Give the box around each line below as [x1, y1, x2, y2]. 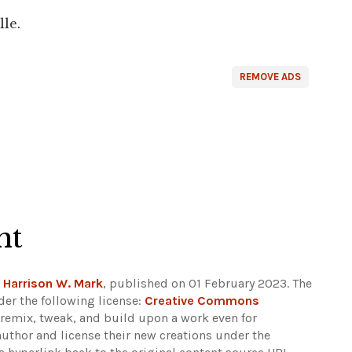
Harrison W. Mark [3, 276, 103, 291]
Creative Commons [145, 293, 259, 308]
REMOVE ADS [240, 71, 301, 82]
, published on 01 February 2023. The [103, 276, 312, 291]
